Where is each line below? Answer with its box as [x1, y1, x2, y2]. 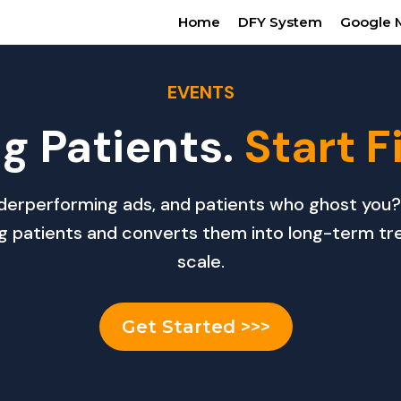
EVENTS [166, 81, 235, 104]
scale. [176, 250, 225, 273]
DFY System [238, 13, 322, 30]
